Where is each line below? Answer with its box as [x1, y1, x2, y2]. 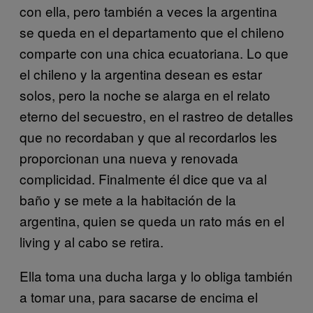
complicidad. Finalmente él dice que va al [20, 168, 267, 188]
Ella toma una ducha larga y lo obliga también [20, 265, 293, 285]
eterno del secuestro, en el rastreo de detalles [20, 105, 293, 125]
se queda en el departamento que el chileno [20, 22, 284, 41]
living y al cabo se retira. [20, 231, 163, 251]
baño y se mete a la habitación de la [20, 189, 236, 209]
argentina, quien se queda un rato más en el [20, 210, 284, 230]
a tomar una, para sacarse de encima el [20, 286, 258, 306]
